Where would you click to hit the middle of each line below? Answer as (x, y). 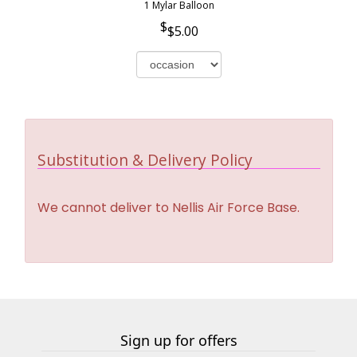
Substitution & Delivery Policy (145, 159)
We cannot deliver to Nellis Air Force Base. (169, 207)
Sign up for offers (178, 340)
